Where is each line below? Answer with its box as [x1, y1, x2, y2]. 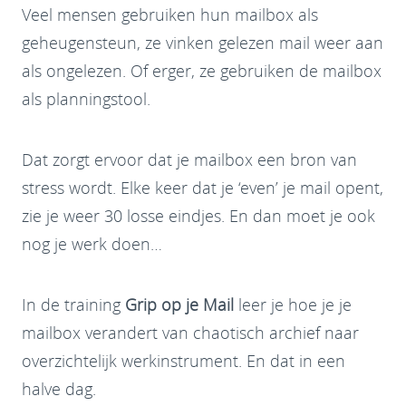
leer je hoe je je [234, 294, 352, 316]
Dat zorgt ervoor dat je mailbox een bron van [22, 149, 357, 171]
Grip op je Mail [125, 294, 234, 316]
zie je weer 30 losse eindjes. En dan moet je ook [22, 205, 375, 227]
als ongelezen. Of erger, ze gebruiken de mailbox [22, 60, 382, 82]
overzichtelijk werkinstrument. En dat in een [22, 350, 345, 372]
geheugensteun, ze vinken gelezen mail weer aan [22, 32, 383, 54]
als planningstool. [22, 88, 155, 111]
